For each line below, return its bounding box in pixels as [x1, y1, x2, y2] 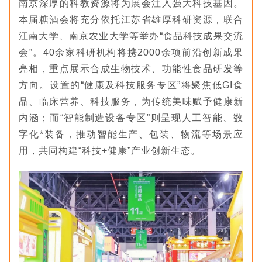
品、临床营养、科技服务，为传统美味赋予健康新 [19, 96, 243, 106]
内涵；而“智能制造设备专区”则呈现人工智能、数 [19, 112, 243, 123]
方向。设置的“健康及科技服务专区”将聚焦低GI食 [19, 80, 243, 90]
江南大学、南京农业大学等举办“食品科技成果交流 [19, 30, 243, 41]
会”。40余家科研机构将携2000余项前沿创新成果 [19, 47, 243, 57]
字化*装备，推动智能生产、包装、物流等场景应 [19, 129, 243, 139]
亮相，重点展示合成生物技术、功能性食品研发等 [19, 63, 243, 74]
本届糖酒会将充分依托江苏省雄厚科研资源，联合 [19, 14, 243, 25]
